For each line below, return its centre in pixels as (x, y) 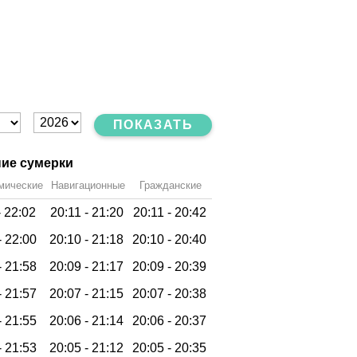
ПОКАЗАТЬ (153, 124)
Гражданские (171, 185)
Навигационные (88, 185)
